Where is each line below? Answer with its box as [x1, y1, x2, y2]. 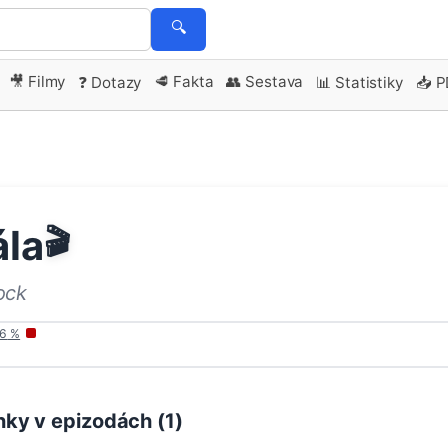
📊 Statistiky [316, 72, 403, 92]
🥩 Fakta [154, 71, 214, 91]
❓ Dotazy [78, 72, 142, 92]
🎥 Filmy [9, 71, 66, 91]
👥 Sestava [226, 71, 304, 91]
